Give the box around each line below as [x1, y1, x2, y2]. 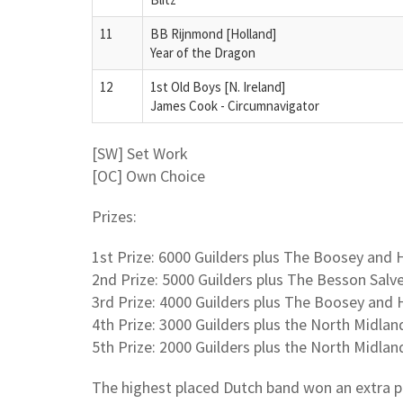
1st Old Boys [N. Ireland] [150, 77, 285, 95]
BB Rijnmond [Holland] [150, 24, 276, 42]
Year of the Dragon [150, 43, 255, 61]
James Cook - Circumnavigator [150, 96, 319, 114]
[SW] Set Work [92, 142, 188, 164]
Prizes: [92, 205, 137, 227]
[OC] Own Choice [92, 165, 205, 186]
